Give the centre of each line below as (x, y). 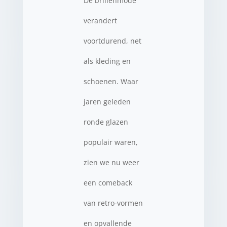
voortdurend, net (112, 41)
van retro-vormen (113, 203)
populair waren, (110, 142)
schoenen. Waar (111, 81)
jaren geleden (107, 101)
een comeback (108, 182)
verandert (100, 20)
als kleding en (107, 61)
